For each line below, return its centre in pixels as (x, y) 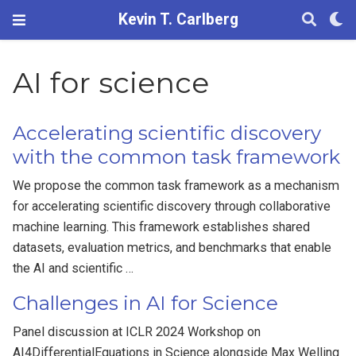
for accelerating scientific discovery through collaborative (172, 207)
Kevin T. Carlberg (178, 19)
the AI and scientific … (74, 269)
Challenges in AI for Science (146, 304)
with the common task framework (177, 157)
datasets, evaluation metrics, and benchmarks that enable (172, 248)
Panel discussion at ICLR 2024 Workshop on (137, 332)
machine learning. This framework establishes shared (162, 227)
